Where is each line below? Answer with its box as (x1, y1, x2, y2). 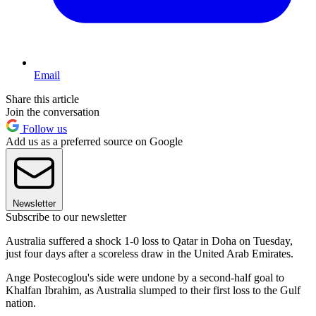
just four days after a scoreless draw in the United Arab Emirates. (6, 248, 293, 260)
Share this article (6, 93, 79, 106)
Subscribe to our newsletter (6, 211, 126, 224)
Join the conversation (6, 106, 99, 119)
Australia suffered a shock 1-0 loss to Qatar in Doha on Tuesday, (6, 235, 293, 248)
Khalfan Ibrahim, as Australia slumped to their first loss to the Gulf (6, 284, 300, 297)
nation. (6, 297, 36, 310)
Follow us (20, 123, 67, 135)
